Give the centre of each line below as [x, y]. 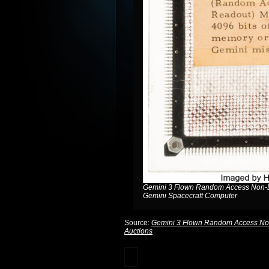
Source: [138, 223]
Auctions [138, 231]
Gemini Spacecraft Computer [190, 196]
